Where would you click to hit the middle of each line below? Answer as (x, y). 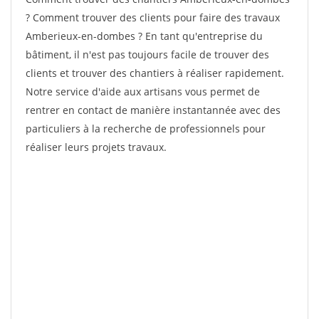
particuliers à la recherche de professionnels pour (146, 129)
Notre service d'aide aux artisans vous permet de (143, 91)
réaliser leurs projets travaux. (96, 147)
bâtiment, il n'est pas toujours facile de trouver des (147, 54)
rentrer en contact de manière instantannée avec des (153, 110)
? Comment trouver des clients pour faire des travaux (153, 17)
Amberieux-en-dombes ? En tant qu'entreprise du (144, 36)
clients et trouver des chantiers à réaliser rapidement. (155, 73)
